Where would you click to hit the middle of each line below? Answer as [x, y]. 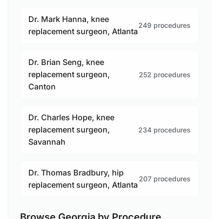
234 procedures [164, 130]
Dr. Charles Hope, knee [71, 118]
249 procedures [164, 25]
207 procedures [165, 179]
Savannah [47, 142]
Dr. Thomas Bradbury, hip [76, 173]
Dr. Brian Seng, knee [66, 62]
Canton [42, 87]
